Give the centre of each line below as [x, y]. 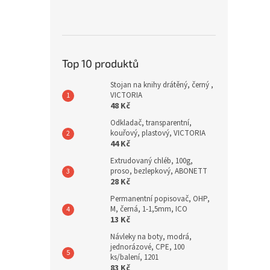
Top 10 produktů [100, 63]
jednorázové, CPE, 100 [147, 247]
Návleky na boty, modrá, [151, 237]
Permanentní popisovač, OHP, [160, 199]
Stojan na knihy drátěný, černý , [162, 85]
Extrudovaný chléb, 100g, [152, 161]
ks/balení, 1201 [134, 257]
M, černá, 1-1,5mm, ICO [149, 209]
